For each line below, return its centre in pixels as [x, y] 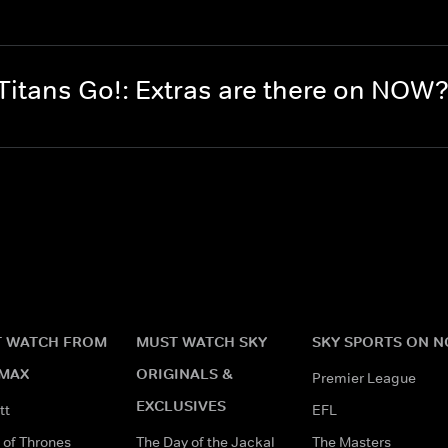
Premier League [364, 377]
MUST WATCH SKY [201, 341]
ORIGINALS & [184, 373]
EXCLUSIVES [181, 405]
